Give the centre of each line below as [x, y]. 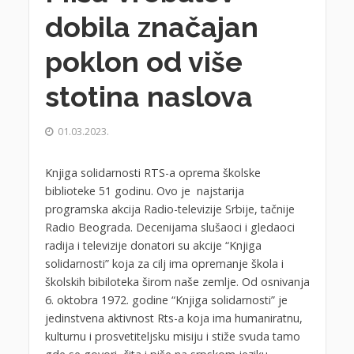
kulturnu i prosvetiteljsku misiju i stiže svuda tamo [172, 337]
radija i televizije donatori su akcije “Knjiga [153, 246]
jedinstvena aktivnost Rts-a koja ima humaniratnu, [173, 318]
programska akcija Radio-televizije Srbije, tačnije [169, 209]
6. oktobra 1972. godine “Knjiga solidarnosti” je [166, 300]
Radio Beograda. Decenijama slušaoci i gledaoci [169, 228]
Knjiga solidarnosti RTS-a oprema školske [153, 173]
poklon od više [143, 62]
